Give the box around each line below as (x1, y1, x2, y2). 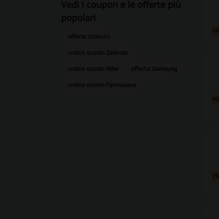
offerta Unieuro (67, 32, 110, 41)
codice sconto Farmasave (67, 81, 137, 89)
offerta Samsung (131, 65, 177, 73)
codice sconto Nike (67, 65, 119, 73)
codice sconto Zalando (67, 48, 129, 57)
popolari (61, 12, 96, 23)
